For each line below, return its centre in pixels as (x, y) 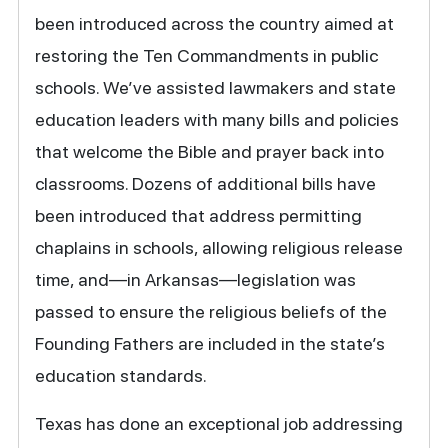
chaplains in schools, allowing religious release (219, 248)
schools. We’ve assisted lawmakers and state (216, 88)
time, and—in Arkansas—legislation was (196, 280)
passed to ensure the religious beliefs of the (211, 312)
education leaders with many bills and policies (217, 120)
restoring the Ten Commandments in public (207, 56)
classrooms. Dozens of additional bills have (206, 184)
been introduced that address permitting (199, 216)
